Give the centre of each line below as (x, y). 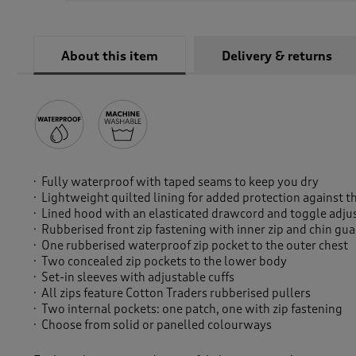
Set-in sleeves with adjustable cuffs (139, 278)
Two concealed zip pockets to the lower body (165, 262)
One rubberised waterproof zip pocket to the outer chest (196, 246)
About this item (110, 57)
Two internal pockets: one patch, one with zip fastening (193, 310)
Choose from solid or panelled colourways (158, 325)
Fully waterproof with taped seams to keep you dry (182, 182)
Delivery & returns (277, 57)
